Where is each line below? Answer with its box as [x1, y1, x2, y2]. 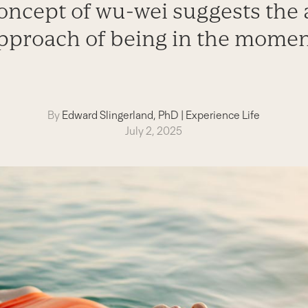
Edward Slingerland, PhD [62, 109, 179, 122]
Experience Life [186, 109, 261, 122]
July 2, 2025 [125, 124, 183, 137]
